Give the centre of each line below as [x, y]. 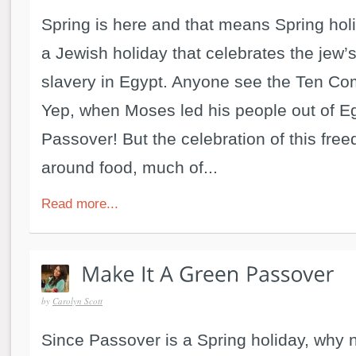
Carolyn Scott [77, 300]
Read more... [80, 203]
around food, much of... [130, 167]
